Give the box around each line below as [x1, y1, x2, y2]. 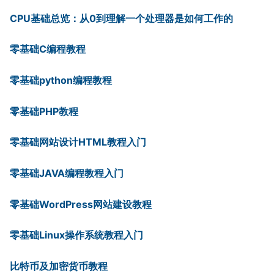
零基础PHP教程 [10, 105, 78, 117]
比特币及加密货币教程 [10, 259, 108, 272]
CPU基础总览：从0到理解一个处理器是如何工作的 [10, 12, 233, 24]
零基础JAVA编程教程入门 [10, 166, 124, 179]
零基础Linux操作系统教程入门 [10, 229, 143, 242]
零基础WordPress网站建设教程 [10, 198, 152, 210]
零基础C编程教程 [10, 43, 86, 56]
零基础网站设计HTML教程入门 [10, 136, 146, 149]
